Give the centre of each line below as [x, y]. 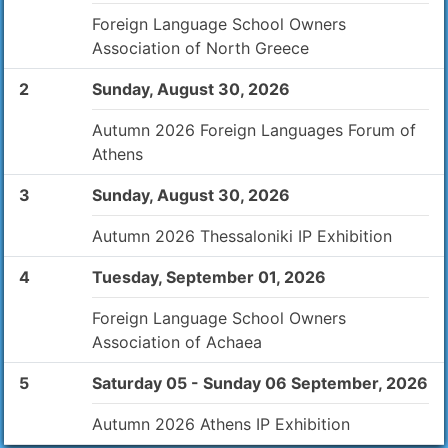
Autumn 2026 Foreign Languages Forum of [254, 130]
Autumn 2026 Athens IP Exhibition [221, 424]
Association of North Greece [201, 48]
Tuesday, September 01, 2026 [209, 277]
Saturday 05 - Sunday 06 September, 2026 [260, 383]
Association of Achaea [177, 342]
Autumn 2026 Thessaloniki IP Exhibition [242, 236]
